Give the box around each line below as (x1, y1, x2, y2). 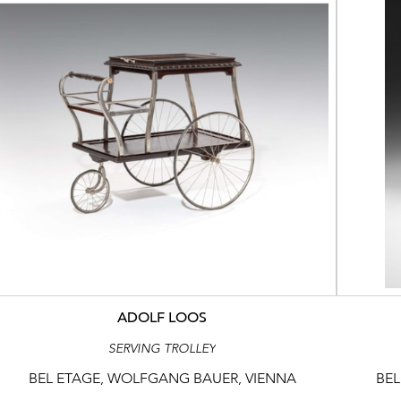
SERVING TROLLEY (108, 340, 217, 357)
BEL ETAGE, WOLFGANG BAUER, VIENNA (28, 369, 296, 387)
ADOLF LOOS (117, 308, 208, 327)
